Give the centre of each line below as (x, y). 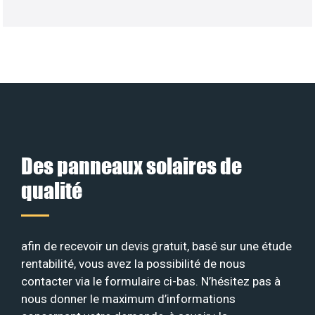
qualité (52, 190)
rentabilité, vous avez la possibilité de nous (133, 263)
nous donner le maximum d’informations (128, 298)
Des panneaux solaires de (131, 165)
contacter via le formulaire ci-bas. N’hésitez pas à (151, 281)
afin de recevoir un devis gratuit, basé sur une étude (156, 246)
